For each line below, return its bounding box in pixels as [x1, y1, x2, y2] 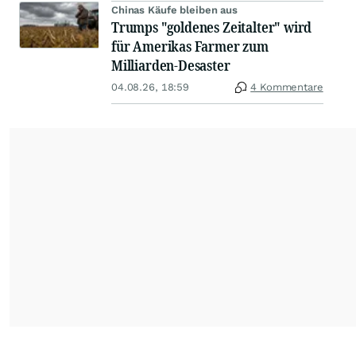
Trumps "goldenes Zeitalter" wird [111, 17, 312, 37]
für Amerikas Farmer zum [111, 37, 269, 56]
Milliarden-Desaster [111, 56, 230, 75]
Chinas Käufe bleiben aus [111, 4, 238, 17]
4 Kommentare [250, 81, 323, 94]
